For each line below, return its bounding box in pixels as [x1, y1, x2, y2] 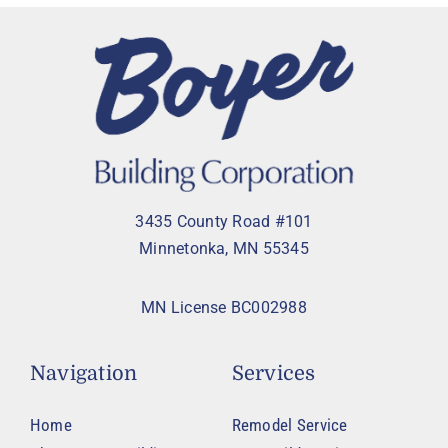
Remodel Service [231, 415, 348, 436]
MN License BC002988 [141, 298, 307, 318]
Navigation [29, 362, 138, 386]
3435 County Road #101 [135, 212, 313, 232]
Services [231, 362, 316, 386]
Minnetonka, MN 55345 [139, 239, 309, 259]
